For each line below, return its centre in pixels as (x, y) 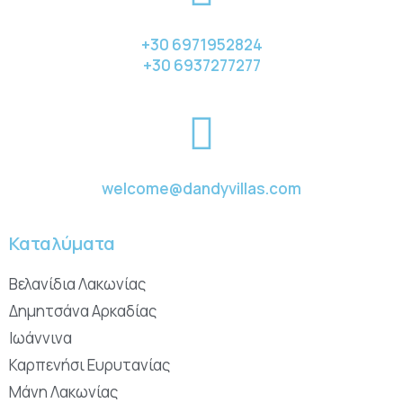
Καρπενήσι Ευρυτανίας (90, 364)
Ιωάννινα (40, 337)
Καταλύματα (62, 243)
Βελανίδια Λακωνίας (77, 283)
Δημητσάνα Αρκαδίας (83, 310)
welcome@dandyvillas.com (201, 188)
